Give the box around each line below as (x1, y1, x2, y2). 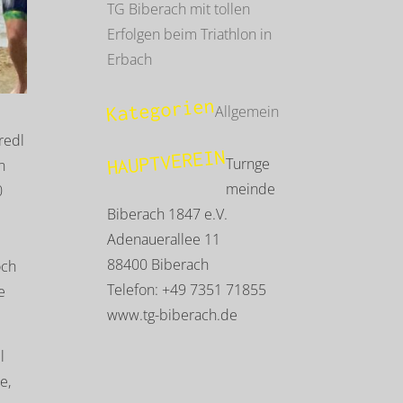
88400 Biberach (107, 255, 210, 274)
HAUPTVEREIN (105, 145, 227, 179)
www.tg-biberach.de (107, 305, 238, 325)
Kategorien (105, 93, 216, 127)
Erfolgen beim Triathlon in (107, 24, 273, 44)
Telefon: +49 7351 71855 (107, 280, 267, 300)
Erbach (107, 49, 153, 69)
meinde (226, 179, 276, 199)
